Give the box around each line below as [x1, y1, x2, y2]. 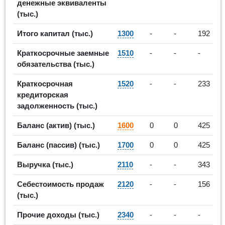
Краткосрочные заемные [17, 48, 109, 57]
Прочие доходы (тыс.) [17, 210, 99, 219]
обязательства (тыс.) [17, 59, 94, 68]
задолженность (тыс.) [17, 101, 97, 110]
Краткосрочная [17, 79, 73, 88]
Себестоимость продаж [17, 179, 104, 188]
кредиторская [17, 90, 68, 99]
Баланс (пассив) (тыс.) [17, 140, 100, 149]
